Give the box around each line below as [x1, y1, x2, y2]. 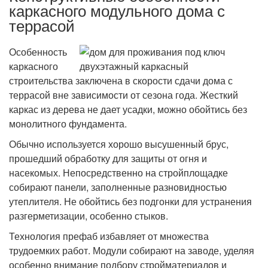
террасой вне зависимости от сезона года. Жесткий [9, 88, 238, 102]
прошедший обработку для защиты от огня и [9, 151, 207, 166]
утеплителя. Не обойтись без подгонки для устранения [9, 194, 252, 209]
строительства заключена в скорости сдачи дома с [9, 74, 233, 88]
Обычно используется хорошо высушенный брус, [9, 137, 229, 151]
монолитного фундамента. [9, 117, 127, 131]
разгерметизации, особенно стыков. [9, 209, 168, 223]
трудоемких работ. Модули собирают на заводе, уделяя [9, 243, 254, 258]
